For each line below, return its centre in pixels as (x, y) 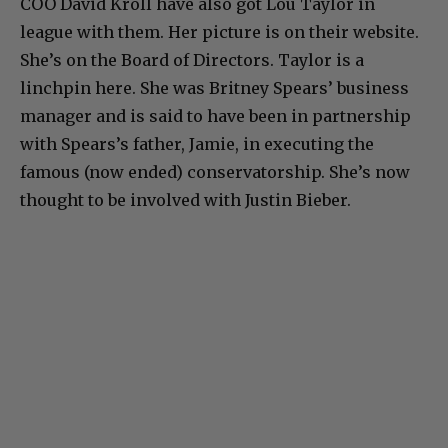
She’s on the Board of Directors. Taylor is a (192, 59)
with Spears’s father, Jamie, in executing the (197, 143)
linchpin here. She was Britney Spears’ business (214, 87)
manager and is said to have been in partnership (215, 115)
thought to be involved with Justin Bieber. (185, 199)
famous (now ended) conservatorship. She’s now (215, 171)
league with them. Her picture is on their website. (219, 31)
